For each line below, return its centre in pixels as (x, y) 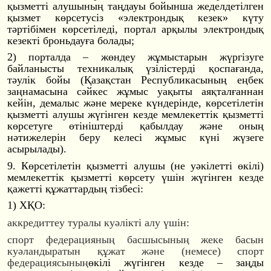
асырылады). (37, 149)
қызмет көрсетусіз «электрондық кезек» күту (135, 17)
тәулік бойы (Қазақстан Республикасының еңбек (135, 80)
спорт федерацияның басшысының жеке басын (135, 239)
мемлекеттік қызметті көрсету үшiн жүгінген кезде (135, 177)
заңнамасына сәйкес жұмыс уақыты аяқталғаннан (135, 92)
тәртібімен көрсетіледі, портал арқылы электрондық (135, 29)
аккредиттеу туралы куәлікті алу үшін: (98, 223)
